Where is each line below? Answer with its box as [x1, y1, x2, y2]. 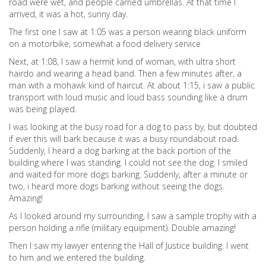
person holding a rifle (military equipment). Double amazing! [9, 222, 236, 233]
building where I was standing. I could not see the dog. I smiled [9, 157, 248, 168]
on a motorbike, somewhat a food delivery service [9, 38, 201, 49]
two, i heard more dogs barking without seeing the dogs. [9, 180, 224, 192]
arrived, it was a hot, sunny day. [9, 8, 128, 20]
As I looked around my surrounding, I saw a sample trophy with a [9, 210, 256, 221]
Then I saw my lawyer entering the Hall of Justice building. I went [9, 240, 249, 251]
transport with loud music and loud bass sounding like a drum [9, 91, 248, 103]
